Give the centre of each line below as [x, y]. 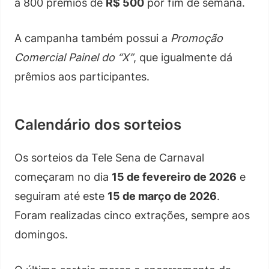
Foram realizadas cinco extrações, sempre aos [132, 215]
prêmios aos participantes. [82, 77]
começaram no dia [63, 177]
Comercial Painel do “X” [74, 57]
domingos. [41, 234]
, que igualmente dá [183, 57]
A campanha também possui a [92, 38]
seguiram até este [61, 196]
